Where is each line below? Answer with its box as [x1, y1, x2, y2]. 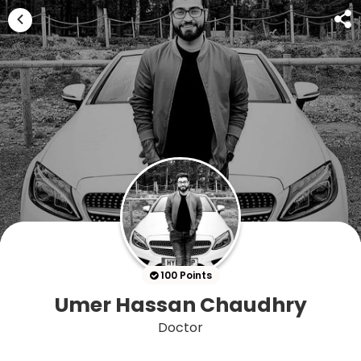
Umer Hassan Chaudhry [54, 291, 307, 319]
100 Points [157, 268, 212, 282]
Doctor [158, 318, 203, 337]
